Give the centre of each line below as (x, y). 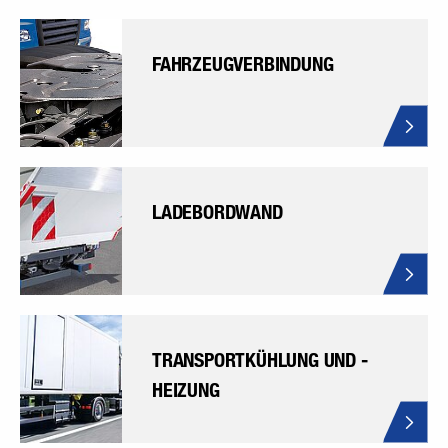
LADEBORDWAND (217, 212)
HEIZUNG (186, 390)
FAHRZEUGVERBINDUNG (243, 64)
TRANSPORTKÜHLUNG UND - (260, 360)
